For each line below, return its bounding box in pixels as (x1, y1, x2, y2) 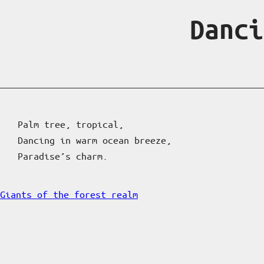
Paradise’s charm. (18, 150, 108, 161)
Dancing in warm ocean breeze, (18, 134, 171, 146)
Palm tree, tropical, (18, 118, 124, 130)
